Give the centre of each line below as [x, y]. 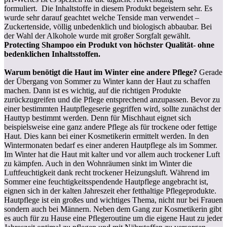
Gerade [211, 72]
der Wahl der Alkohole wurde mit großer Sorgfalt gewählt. [97, 35]
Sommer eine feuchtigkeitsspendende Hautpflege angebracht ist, [106, 181]
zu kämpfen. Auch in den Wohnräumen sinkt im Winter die [98, 163]
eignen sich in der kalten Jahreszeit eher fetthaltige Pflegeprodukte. [110, 191]
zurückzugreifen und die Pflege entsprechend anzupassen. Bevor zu [112, 99]
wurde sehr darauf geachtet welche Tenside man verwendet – [102, 17]
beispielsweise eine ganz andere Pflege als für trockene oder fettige [110, 127]
